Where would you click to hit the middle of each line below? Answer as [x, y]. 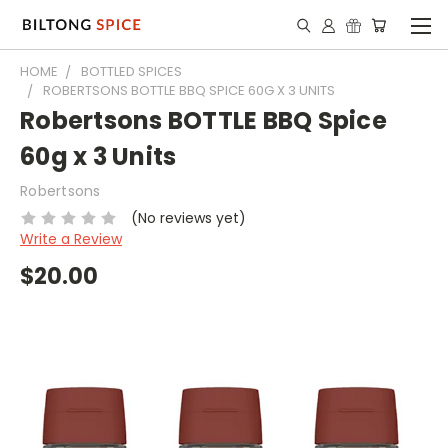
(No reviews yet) [188, 217]
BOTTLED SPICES [131, 71]
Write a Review [71, 238]
